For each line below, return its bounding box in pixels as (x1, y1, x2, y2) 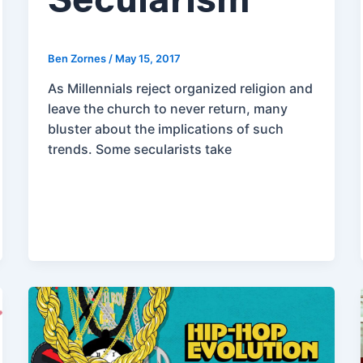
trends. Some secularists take (47, 140, 232, 157)
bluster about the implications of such (47, 120, 284, 137)
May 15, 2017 (114, 52, 181, 66)
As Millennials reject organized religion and (47, 79, 313, 96)
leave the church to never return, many (47, 100, 288, 117)
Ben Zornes (47, 52, 109, 66)
